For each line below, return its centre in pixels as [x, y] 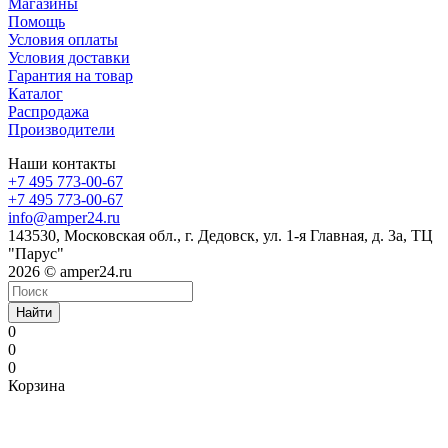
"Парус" [36, 253]
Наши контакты [62, 163]
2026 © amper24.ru [70, 271]
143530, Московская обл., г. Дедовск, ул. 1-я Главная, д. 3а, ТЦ [220, 235]
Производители [61, 129]
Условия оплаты [63, 39]
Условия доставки [69, 57]
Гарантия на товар [70, 75]
